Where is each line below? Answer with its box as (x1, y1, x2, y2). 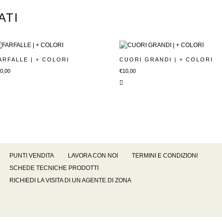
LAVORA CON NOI (68, 152, 118, 159)
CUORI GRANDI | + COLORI (119, 56, 213, 63)
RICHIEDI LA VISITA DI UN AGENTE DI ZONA (9, 176, 131, 184)
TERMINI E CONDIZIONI (132, 152, 198, 159)
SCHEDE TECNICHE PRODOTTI (9, 164, 99, 171)
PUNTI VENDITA (9, 152, 54, 159)
